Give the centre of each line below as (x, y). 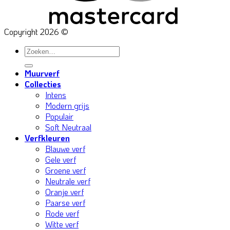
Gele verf (61, 160)
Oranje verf (64, 192)
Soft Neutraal (68, 127)
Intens (56, 95)
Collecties (43, 84)
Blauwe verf (65, 149)
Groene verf (65, 170)
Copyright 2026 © (36, 32)
